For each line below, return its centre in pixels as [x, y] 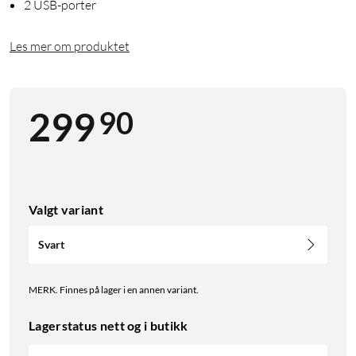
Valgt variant [66, 210]
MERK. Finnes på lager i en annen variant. [114, 290]
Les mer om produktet [70, 46]
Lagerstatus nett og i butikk [108, 326]
